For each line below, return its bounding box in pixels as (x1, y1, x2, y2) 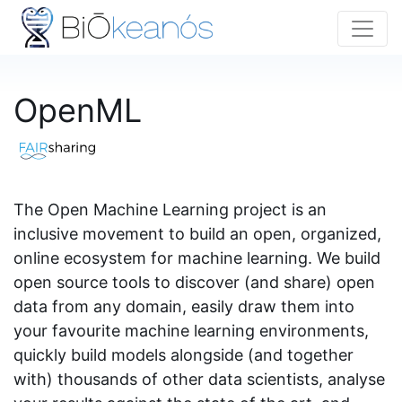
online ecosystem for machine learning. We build (13, 249, 380, 267)
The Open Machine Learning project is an (13, 200, 327, 219)
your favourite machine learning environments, (13, 321, 369, 340)
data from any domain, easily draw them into (13, 297, 354, 316)
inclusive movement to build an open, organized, (13, 224, 381, 243)
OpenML (13, 90, 142, 130)
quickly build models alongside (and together (13, 345, 354, 364)
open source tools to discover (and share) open (13, 273, 375, 292)
